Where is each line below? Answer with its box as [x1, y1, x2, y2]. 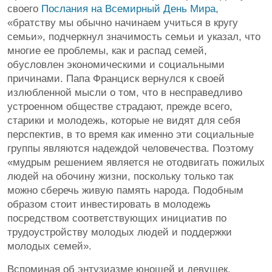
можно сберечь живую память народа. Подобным [7, 185, 243, 196]
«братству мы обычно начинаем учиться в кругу [7, 17, 238, 29]
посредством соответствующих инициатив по [7, 212, 226, 224]
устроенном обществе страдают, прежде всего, [7, 101, 233, 112]
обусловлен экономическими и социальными [7, 59, 225, 70]
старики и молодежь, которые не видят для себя [7, 115, 240, 126]
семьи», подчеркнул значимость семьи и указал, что [7, 31, 260, 42]
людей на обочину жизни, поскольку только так [7, 171, 233, 182]
